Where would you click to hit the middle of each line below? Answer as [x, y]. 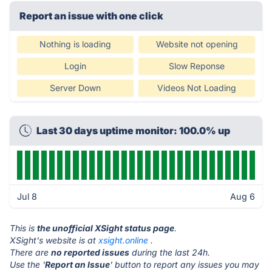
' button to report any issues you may [185, 264]
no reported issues [90, 252]
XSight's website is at [54, 240]
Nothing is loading [75, 44]
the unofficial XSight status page [106, 228]
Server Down [75, 88]
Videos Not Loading [197, 88]
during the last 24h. [170, 252]
